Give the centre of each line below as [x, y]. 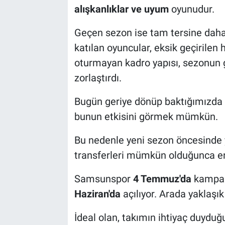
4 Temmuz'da [162, 179]
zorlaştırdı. [98, 78]
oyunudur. [191, 9]
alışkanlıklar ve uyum [121, 9]
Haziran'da [97, 194]
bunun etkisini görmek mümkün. [146, 116]
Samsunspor [103, 179]
